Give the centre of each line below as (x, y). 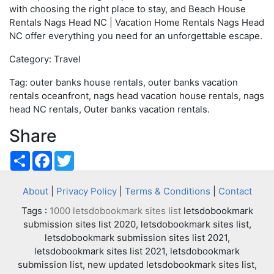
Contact (235, 191)
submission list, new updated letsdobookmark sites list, (137, 265)
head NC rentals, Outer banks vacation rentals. (109, 109)
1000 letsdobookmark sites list (115, 211)
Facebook (73, 156)
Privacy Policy (86, 191)
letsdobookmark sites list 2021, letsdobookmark (137, 251)
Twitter (89, 156)
